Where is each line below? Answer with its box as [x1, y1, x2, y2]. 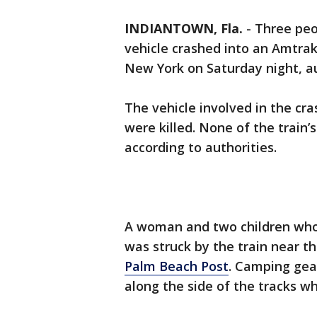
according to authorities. [125, 139, 277, 156]
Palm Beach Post [125, 258, 229, 275]
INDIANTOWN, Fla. [125, 20, 243, 38]
